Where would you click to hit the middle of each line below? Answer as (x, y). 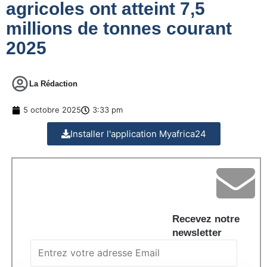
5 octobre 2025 (52, 110)
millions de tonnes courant (119, 29)
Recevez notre (206, 219)
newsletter (197, 233)
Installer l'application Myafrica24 (138, 134)
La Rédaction (53, 84)
